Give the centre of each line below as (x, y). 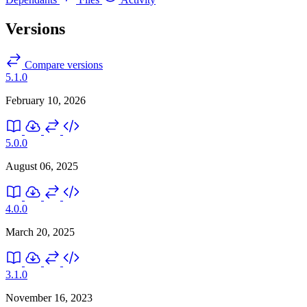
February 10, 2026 (46, 100)
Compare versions (62, 64)
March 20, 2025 (40, 232)
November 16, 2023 (49, 297)
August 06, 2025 (42, 166)
